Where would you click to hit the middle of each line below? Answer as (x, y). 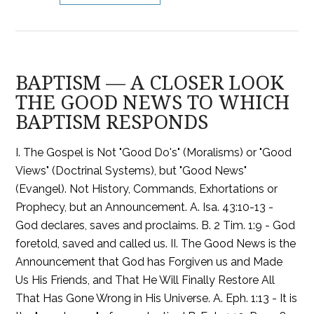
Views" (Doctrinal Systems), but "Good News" (131, 171)
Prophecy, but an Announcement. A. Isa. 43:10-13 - (145, 207)
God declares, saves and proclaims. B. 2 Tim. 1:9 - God (156, 225)
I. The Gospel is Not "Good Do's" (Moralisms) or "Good (154, 152)
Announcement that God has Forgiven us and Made (149, 262)
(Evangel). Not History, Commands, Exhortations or (147, 189)
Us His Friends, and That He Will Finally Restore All (145, 280)
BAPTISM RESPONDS (112, 122)
